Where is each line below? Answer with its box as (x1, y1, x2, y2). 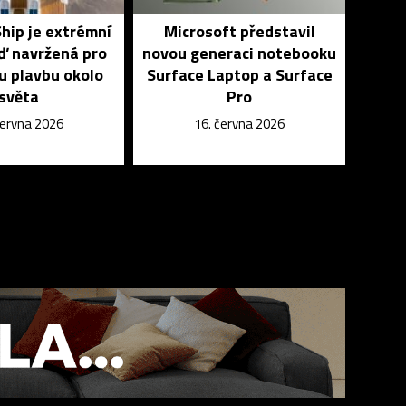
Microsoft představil (163, 19, 315, 43)
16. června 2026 (194, 113, 285, 134)
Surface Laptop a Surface (146, 63, 333, 87)
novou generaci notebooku (142, 41, 337, 65)
